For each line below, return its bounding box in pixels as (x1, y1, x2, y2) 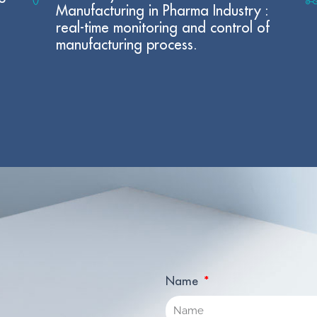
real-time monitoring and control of (56, 20, 270, 35)
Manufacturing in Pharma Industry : (56, 3, 269, 18)
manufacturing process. (56, 37, 198, 52)
